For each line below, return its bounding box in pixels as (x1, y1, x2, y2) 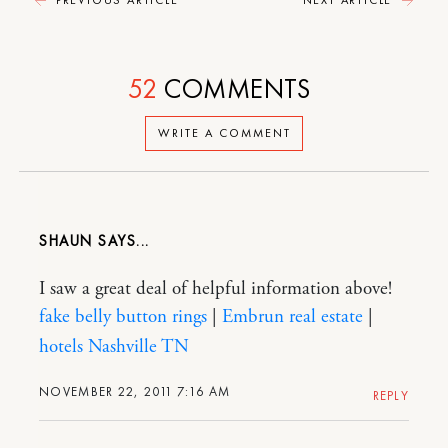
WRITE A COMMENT (157, 125, 291, 142)
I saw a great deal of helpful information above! (39, 276, 392, 301)
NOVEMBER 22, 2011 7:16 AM (39, 382, 231, 400)
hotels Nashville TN (39, 334, 189, 359)
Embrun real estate (222, 304, 363, 329)
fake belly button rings (39, 304, 207, 329)
